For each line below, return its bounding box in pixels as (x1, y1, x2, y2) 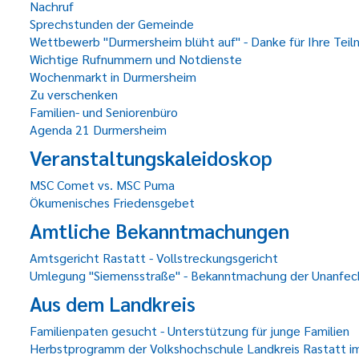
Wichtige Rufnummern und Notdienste (30, 50, 242, 67)
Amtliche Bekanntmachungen (30, 217, 289, 244)
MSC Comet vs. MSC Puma (30, 176, 175, 193)
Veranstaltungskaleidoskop (30, 144, 272, 171)
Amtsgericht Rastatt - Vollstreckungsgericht (30, 249, 278, 266)
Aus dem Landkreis (30, 290, 196, 317)
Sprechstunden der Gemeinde (30, 15, 194, 32)
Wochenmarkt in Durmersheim (30, 68, 196, 85)
